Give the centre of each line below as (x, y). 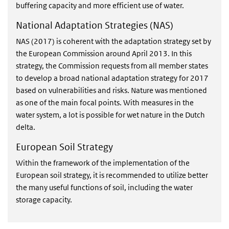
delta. (26, 127)
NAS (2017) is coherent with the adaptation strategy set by (113, 41)
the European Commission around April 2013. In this (104, 53)
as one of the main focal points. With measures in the (105, 102)
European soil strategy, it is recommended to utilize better (112, 175)
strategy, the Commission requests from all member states (112, 66)
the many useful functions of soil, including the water (104, 187)
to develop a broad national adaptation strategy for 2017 (112, 78)
